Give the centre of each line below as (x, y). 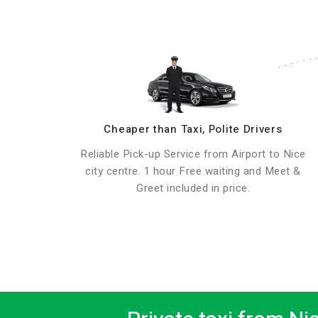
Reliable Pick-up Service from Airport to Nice (193, 154)
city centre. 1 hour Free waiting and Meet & (193, 171)
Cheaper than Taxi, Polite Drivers (193, 129)
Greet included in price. (193, 188)
